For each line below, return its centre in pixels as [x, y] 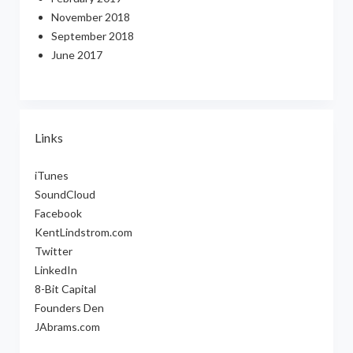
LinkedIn [56, 270]
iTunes [51, 176]
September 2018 [92, 36]
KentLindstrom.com [83, 232]
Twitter [53, 251]
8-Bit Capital [65, 289]
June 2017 [76, 55]
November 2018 [90, 17]
